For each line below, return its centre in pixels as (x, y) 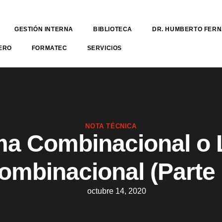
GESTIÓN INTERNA (44, 29)
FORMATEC (49, 48)
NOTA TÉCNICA (111, 126)
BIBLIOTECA (113, 29)
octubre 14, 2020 (117, 191)
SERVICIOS (105, 48)
